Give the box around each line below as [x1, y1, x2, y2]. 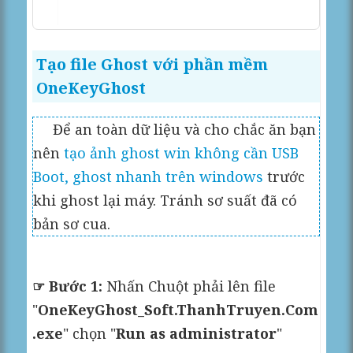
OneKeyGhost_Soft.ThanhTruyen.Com [38, 299, 319, 319]
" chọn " [63, 323, 117, 343]
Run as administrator [116, 323, 277, 343]
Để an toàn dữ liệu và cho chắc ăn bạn [33, 119, 317, 139]
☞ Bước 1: [32, 276, 103, 295]
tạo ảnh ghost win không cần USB [64, 143, 299, 162]
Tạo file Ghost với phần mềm [36, 53, 269, 75]
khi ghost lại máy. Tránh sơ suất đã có [33, 190, 298, 210]
